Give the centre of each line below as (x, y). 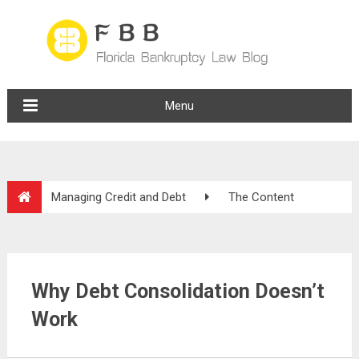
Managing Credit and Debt (118, 197)
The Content (261, 197)
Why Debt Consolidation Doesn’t (177, 291)
